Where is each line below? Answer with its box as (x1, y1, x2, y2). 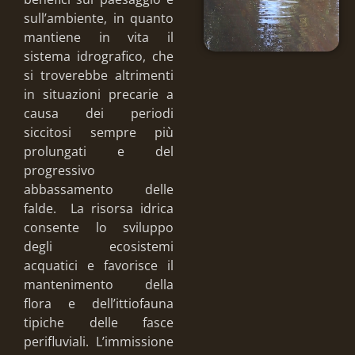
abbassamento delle (24, 180, 174, 198)
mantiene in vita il (24, 28, 174, 46)
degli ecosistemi (24, 237, 174, 255)
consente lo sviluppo (24, 218, 174, 236)
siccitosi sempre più (24, 123, 174, 141)
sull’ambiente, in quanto (24, 9, 174, 27)
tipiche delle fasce (24, 313, 174, 331)
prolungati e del (24, 142, 174, 160)
